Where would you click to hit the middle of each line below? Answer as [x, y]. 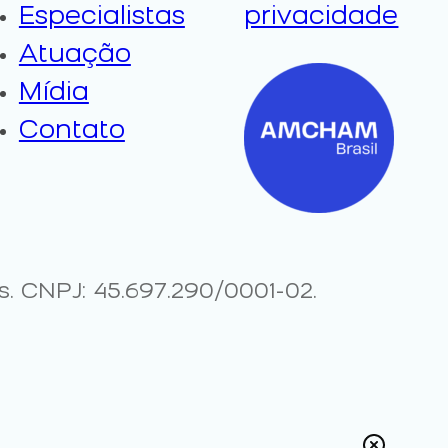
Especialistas [101, 18]
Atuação [74, 56]
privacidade [321, 18]
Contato [71, 132]
